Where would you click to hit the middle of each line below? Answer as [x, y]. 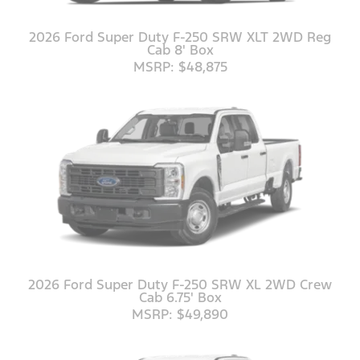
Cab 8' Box [180, 49]
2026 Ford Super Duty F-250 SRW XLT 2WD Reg [180, 37]
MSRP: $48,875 [180, 66]
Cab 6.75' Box [180, 297]
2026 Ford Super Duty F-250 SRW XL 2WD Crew [180, 284]
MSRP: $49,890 [180, 314]
